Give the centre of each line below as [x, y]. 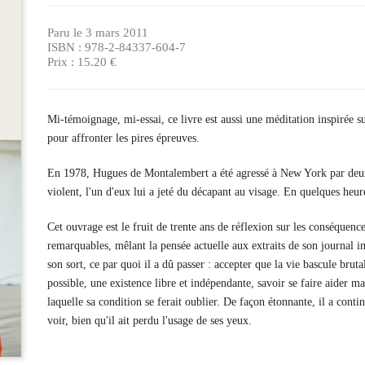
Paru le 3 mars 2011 [97, 33]
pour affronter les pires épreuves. [123, 137]
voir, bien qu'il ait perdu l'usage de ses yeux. [149, 320]
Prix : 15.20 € [81, 62]
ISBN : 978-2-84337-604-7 [116, 47]
